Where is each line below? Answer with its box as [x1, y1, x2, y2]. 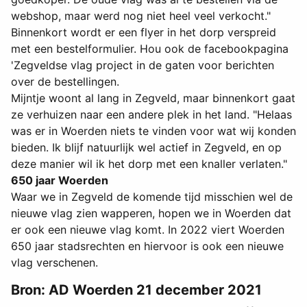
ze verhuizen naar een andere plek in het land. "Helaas [11, 108, 292, 122]
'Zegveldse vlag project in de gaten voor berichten [11, 58, 274, 73]
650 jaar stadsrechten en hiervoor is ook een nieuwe [11, 239, 284, 254]
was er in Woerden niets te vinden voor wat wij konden [11, 124, 296, 138]
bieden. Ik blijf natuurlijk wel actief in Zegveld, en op [11, 140, 282, 155]
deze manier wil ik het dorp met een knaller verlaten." [11, 157, 287, 171]
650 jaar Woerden [11, 173, 108, 188]
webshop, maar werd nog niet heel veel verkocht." [11, 9, 271, 23]
